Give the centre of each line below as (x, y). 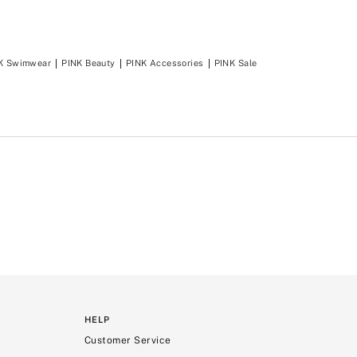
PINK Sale (235, 63)
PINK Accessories (165, 63)
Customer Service (128, 340)
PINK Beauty (88, 63)
